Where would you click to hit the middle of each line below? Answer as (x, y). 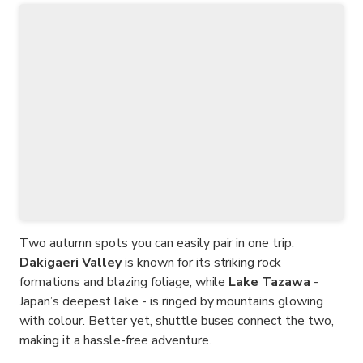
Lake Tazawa (270, 282)
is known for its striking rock (201, 263)
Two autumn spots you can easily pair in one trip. (157, 243)
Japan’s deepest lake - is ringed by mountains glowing (172, 302)
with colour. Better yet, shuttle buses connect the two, (177, 321)
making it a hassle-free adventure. (115, 341)
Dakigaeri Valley (70, 263)
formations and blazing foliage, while (124, 282)
